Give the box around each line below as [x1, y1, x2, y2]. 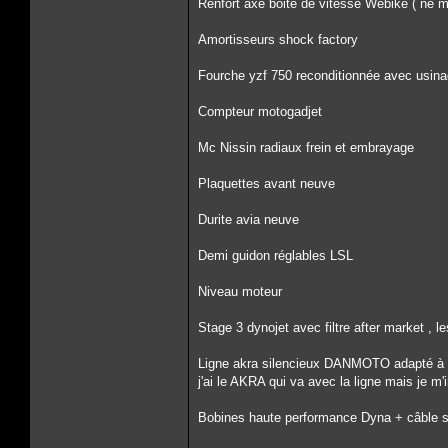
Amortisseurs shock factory [198, 32, 358, 47]
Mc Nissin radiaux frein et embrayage [198, 140, 414, 155]
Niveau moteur [198, 284, 282, 299]
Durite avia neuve [198, 212, 299, 227]
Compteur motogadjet [198, 104, 322, 119]
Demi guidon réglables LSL [198, 248, 353, 263]
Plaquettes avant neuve [198, 176, 335, 191]
